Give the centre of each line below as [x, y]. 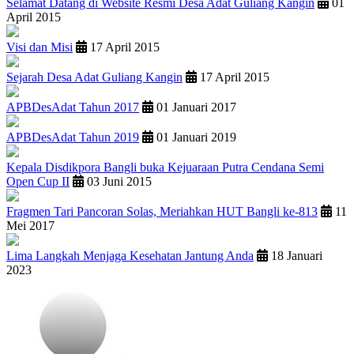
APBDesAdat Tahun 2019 [73, 137]
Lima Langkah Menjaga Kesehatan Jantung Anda [130, 256]
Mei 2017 [30, 226]
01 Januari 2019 [195, 137]
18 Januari [295, 256]
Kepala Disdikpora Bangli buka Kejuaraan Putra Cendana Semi [165, 168]
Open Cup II [38, 182]
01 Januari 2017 [195, 107]
